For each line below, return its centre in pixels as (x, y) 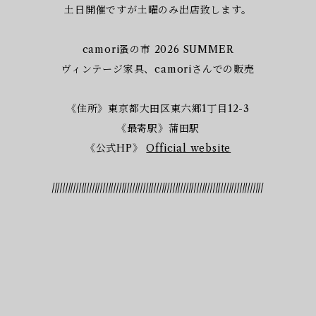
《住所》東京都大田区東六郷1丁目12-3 (158, 109)
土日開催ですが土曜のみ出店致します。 (158, 10)
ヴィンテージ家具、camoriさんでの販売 (158, 69)
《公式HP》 (116, 148)
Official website (189, 148)
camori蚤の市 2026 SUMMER (158, 49)
